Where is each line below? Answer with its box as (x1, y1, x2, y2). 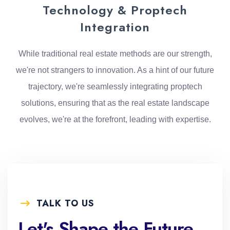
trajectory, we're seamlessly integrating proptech (28, 82, 202, 91)
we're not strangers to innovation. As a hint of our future (16, 65, 214, 74)
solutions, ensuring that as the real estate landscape (21, 98, 209, 107)
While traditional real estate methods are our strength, (18, 49, 212, 58)
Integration (80, 17, 150, 36)
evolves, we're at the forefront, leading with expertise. (19, 114, 211, 124)
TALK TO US (36, 196, 94, 210)
